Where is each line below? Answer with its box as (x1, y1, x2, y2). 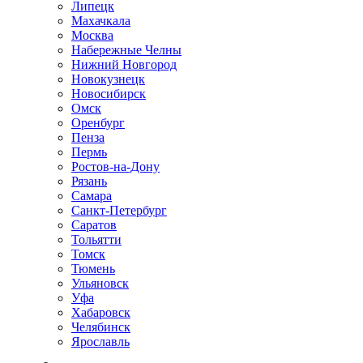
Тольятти (71, 233, 122, 246)
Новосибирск (71, 87, 146, 100)
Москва (71, 28, 113, 42)
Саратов (71, 218, 117, 232)
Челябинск (71, 320, 130, 334)
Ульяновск (71, 276, 129, 290)
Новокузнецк (71, 72, 145, 86)
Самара (71, 189, 112, 203)
